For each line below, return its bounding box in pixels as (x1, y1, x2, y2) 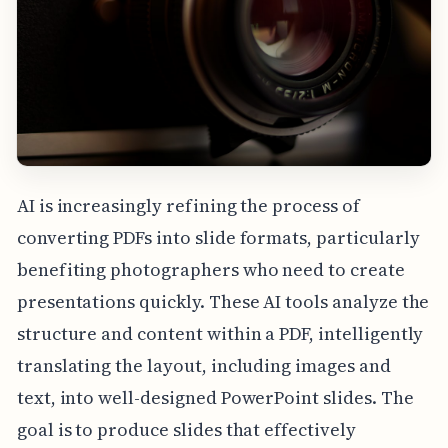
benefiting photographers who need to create (16, 257, 405, 283)
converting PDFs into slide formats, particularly (16, 225, 420, 251)
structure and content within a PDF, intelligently (16, 321, 424, 347)
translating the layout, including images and (16, 353, 391, 379)
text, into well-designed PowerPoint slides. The (16, 385, 414, 411)
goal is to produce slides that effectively (16, 417, 356, 443)
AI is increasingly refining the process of (16, 193, 360, 219)
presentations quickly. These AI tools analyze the (16, 289, 430, 315)
